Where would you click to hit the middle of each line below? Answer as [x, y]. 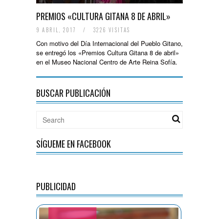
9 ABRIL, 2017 [57, 30]
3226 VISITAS [111, 30]
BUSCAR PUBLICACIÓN [73, 93]
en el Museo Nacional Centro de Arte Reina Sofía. [107, 62]
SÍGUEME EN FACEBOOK [74, 144]
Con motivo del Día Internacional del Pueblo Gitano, [109, 43]
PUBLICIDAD [56, 186]
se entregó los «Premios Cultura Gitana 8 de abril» [108, 53]
